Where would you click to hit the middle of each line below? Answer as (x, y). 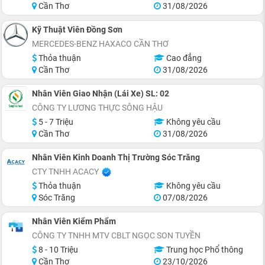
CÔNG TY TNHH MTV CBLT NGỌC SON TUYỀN (116, 235)
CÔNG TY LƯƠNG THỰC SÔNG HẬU (97, 108)
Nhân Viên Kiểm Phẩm (74, 221)
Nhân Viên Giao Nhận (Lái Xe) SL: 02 (101, 93)
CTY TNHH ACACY (65, 172)
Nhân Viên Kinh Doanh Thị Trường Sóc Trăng (116, 157)
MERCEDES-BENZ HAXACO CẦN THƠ (100, 44)
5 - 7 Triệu (55, 122)
